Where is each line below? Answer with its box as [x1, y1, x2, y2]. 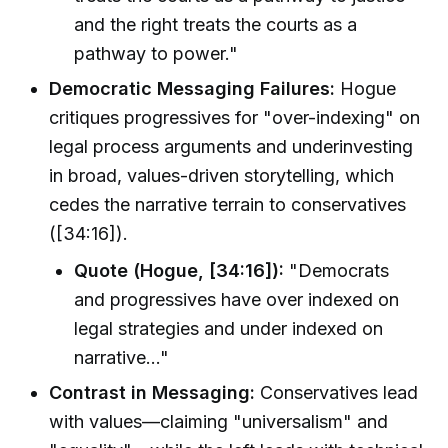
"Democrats [284, 259, 390, 281]
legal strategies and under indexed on [74, 317, 384, 339]
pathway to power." [74, 43, 239, 65]
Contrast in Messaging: [49, 381, 256, 403]
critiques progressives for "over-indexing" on [49, 107, 421, 129]
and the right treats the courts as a [74, 14, 358, 36]
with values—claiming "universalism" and [49, 410, 389, 432]
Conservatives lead [255, 381, 419, 403]
